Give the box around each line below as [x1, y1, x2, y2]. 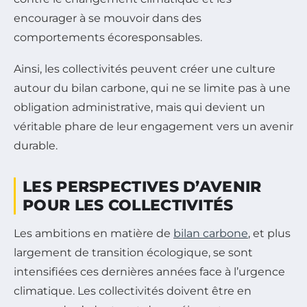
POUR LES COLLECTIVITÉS [23, 195, 234, 214]
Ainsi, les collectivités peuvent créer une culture [14, 62, 275, 75]
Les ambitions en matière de [14, 226, 173, 240]
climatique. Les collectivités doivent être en [14, 284, 251, 297]
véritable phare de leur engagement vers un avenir [14, 119, 293, 133]
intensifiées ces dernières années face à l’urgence [14, 265, 285, 278]
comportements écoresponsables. [14, 30, 202, 44]
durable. [14, 138, 58, 152]
